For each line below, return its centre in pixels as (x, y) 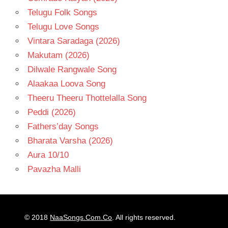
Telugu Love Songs (63, 26)
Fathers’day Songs (63, 126)
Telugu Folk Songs (62, 12)
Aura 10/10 (48, 155)
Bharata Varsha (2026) (70, 140)
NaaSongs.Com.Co (81, 218)
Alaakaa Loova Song (66, 83)
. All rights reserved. (144, 218)
